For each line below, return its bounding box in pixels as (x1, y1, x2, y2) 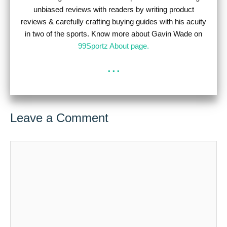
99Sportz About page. (78, 41, 149, 50)
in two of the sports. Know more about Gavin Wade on (25, 29, 202, 38)
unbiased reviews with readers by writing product (33, 5, 194, 14)
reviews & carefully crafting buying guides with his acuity (21, 17, 206, 26)
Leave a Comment (10, 111, 108, 125)
